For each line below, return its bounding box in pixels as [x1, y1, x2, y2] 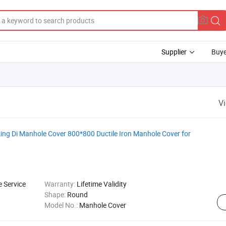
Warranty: [44, 179, 77, 189]
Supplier [161, 47, 187, 56]
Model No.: [44, 200, 79, 210]
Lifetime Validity [76, 179, 127, 189]
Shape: [44, 190, 67, 199]
